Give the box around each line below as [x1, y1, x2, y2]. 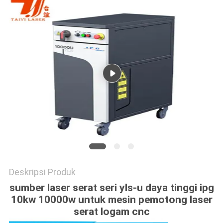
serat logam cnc [73, 206, 150, 218]
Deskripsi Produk [8, 167, 76, 178]
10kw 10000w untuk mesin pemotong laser [10, 194, 213, 206]
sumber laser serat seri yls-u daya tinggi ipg [9, 182, 214, 194]
